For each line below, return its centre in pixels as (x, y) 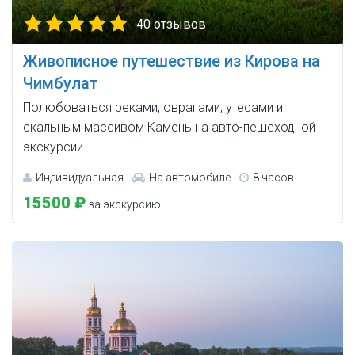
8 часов (273, 178)
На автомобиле (190, 178)
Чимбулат (61, 84)
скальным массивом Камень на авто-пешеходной (169, 128)
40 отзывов (171, 25)
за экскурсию (124, 205)
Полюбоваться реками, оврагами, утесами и (153, 108)
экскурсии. (55, 147)
